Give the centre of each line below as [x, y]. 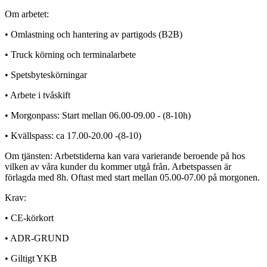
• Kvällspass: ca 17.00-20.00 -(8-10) [73, 135]
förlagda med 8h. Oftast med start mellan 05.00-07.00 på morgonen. [133, 177]
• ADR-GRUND [37, 238]
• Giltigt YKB [31, 258]
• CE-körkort [29, 218]
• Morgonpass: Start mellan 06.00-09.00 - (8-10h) [98, 115]
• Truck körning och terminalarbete [70, 54]
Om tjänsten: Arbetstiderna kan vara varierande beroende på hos [125, 156]
